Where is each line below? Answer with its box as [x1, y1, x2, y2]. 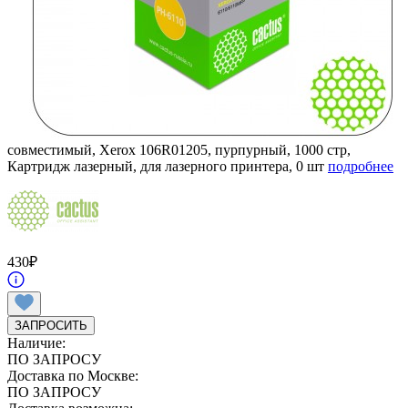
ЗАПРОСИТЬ [15, 318, 87, 332]
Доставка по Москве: [7, 367, 138, 383]
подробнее [328, 158, 393, 174]
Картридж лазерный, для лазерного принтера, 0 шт [7, 158, 328, 174]
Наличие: [7, 334, 66, 351]
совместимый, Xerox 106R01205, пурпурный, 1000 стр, [7, 141, 351, 158]
